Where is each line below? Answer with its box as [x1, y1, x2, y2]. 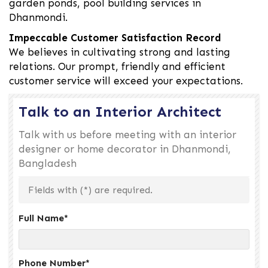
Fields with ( [28, 184, 83, 196]
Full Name [19, 212, 64, 224]
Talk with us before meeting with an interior [19, 129, 236, 141]
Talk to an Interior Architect [19, 103, 221, 121]
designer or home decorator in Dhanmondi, [19, 143, 231, 156]
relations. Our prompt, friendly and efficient [9, 60, 226, 73]
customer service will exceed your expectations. [9, 75, 243, 87]
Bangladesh [19, 157, 77, 170]
